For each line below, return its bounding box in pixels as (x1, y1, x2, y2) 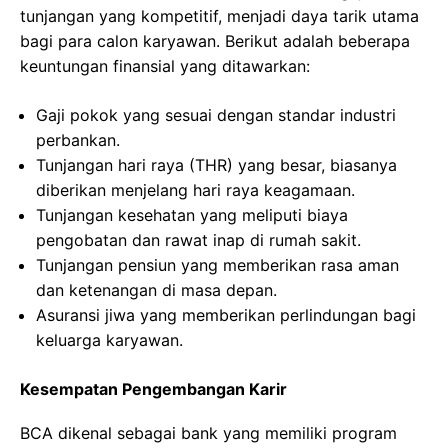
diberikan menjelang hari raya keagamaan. (36, 180, 355, 200)
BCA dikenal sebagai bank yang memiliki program (20, 423, 397, 443)
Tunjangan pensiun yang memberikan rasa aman (36, 255, 399, 275)
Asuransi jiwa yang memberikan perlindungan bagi (36, 305, 416, 325)
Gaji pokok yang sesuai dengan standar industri (36, 105, 396, 125)
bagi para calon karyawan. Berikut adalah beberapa (20, 31, 410, 51)
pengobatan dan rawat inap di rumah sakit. (36, 230, 361, 250)
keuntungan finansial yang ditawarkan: (20, 56, 310, 76)
